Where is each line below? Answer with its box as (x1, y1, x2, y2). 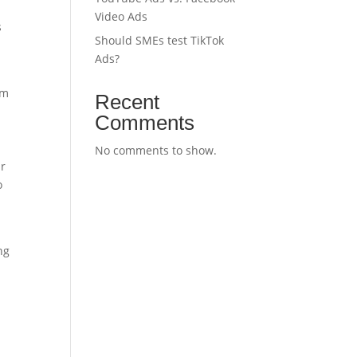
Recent (95, 90, 160, 114)
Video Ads (95, 9, 148, 24)
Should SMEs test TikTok (95, 33, 225, 48)
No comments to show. (95, 143, 218, 158)
